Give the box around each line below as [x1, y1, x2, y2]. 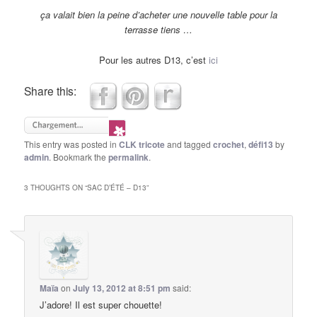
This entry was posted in [24, 137, 120, 150]
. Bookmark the [49, 150, 109, 163]
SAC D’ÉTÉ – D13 [87, 182, 147, 192]
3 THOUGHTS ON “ [24, 182, 88, 192]
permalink [108, 150, 149, 163]
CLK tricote [119, 137, 166, 151]
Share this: [24, 82, 77, 98]
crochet [213, 137, 245, 151]
